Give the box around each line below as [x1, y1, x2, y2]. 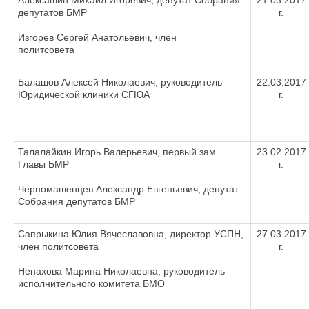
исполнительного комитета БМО [18, 278, 165, 289]
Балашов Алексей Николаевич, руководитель [18, 77, 222, 88]
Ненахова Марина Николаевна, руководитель [18, 266, 225, 277]
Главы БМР [18, 159, 69, 170]
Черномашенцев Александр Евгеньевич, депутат [18, 183, 239, 195]
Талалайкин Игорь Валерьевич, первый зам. [18, 146, 219, 157]
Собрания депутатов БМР [18, 196, 135, 207]
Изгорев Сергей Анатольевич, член [18, 32, 177, 43]
